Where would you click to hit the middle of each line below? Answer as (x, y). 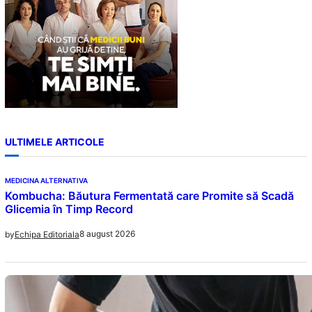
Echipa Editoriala (47, 234)
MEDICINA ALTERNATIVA (46, 180)
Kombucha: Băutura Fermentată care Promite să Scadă (149, 195)
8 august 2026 (107, 234)
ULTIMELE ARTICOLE (54, 142)
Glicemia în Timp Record (69, 209)
